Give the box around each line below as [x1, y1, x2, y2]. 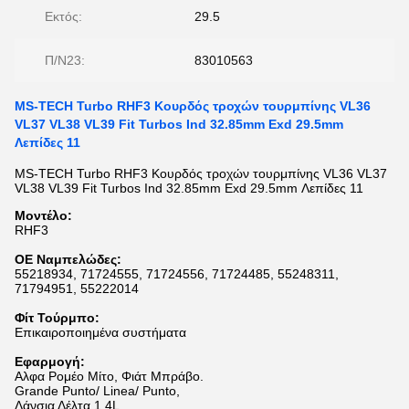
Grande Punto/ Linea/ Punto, [15, 383, 180, 398]
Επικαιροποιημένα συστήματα [15, 325, 186, 340]
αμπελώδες [46, 252, 117, 267]
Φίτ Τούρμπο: [15, 310, 100, 325]
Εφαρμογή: [15, 354, 85, 369]
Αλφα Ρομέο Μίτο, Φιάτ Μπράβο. [15, 369, 204, 383]
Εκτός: [45, 9, 82, 24]
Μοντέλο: [15, 208, 72, 223]
